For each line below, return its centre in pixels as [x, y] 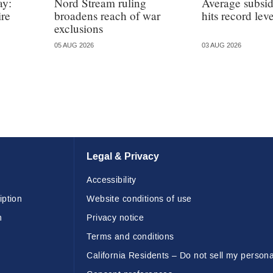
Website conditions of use [139, 199]
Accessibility [112, 180]
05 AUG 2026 [74, 45]
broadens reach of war [108, 15]
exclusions [79, 28]
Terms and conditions [130, 237]
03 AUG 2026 [221, 45]
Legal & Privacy [123, 157]
